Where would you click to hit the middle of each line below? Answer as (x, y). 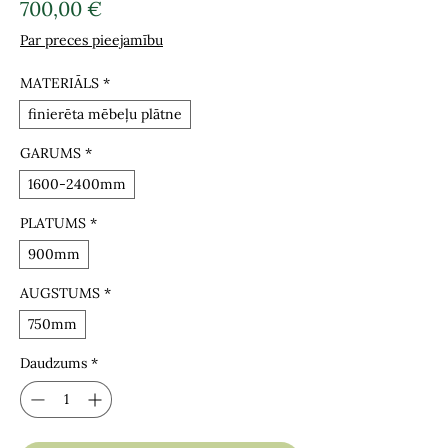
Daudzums (53, 363)
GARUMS (50, 153)
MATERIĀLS (59, 83)
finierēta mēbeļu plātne (105, 114)
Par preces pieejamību (91, 40)
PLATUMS (53, 223)
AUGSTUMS (60, 293)
